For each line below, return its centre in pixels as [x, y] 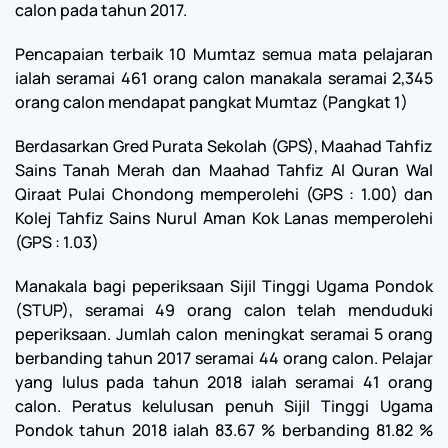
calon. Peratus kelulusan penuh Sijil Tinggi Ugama [224, 406]
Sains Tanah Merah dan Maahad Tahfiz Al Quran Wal [224, 170]
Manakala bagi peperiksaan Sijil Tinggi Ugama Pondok [224, 286]
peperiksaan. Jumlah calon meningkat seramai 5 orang [224, 334]
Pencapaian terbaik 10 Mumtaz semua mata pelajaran [224, 54]
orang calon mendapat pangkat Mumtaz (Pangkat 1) [211, 102]
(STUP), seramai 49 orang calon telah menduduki [224, 310]
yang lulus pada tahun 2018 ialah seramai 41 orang [224, 382]
